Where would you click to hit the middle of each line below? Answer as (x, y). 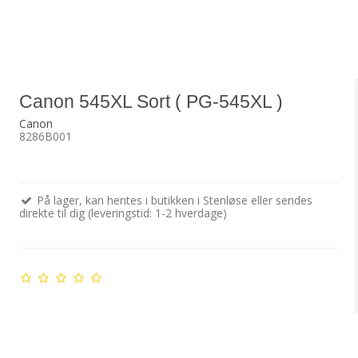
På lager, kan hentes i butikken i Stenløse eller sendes (173, 201)
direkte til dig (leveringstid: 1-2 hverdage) (123, 213)
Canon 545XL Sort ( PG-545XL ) (151, 101)
